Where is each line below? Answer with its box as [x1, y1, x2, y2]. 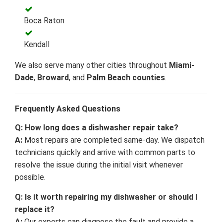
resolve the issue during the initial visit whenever [15, 160, 183, 169]
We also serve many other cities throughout [15, 60, 169, 70]
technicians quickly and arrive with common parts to [15, 147, 195, 157]
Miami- [169, 60, 194, 70]
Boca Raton [24, 15, 64, 25]
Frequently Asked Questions [15, 104, 120, 113]
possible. [15, 172, 46, 182]
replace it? [15, 204, 55, 214]
